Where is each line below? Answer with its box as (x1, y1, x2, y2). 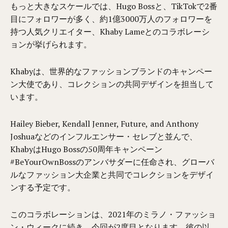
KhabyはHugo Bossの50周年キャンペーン (10, 144, 163, 155)
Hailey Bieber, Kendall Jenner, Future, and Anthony (10, 118, 198, 129)
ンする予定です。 (10, 182, 76, 193)
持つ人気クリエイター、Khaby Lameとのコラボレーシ (10, 26, 210, 37)
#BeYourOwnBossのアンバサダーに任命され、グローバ (10, 156, 215, 167)
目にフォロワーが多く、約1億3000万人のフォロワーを (10, 13, 213, 24)
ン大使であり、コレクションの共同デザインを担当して (10, 78, 214, 90)
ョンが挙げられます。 (10, 39, 92, 50)
